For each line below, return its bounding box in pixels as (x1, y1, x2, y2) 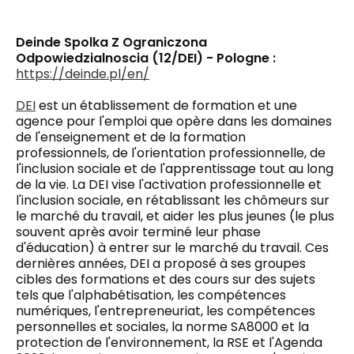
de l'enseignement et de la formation (16, 127, 246, 146)
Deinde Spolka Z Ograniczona (16, 32, 207, 51)
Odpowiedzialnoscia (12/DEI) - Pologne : (16, 48, 276, 67)
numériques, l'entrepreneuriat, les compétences (16, 301, 315, 320)
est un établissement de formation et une (36, 96, 297, 115)
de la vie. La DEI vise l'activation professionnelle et (16, 175, 322, 194)
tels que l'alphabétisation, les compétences (16, 285, 286, 304)
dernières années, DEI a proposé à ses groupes (16, 254, 306, 273)
